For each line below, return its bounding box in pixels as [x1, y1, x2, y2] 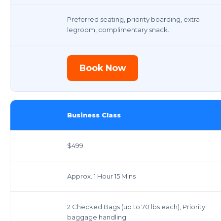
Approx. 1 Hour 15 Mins [67, 172, 136, 180]
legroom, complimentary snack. [67, 25, 169, 34]
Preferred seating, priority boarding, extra [67, 15, 200, 23]
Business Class [67, 110, 121, 119]
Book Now [79, 62, 126, 73]
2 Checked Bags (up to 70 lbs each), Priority [67, 202, 205, 211]
